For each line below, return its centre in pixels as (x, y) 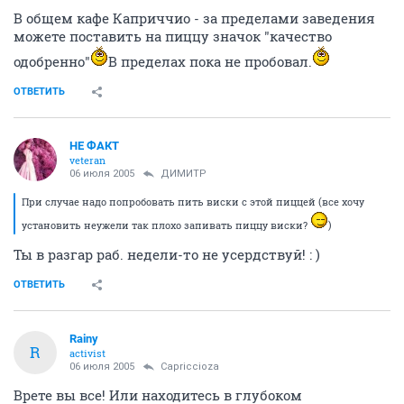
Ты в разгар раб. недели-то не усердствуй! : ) (167, 254)
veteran (87, 160)
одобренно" (52, 61)
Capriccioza (190, 366)
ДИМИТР (184, 173)
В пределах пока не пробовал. (210, 61)
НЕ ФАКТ (94, 145)
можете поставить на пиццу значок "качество (173, 36)
